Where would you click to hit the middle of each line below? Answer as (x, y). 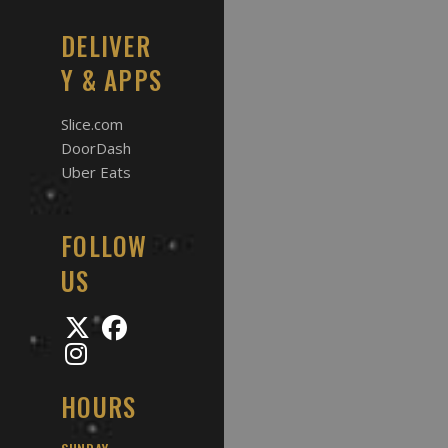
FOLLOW (104, 246)
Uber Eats (96, 172)
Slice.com (92, 124)
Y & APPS (111, 80)
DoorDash (96, 148)
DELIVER (106, 46)
